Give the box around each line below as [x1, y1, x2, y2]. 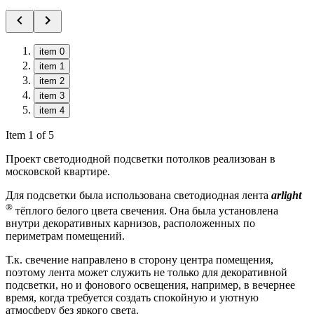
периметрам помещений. [6, 230, 125, 243]
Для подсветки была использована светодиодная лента [6, 189, 271, 201]
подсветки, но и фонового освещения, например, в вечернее [6, 279, 295, 292]
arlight [271, 189, 301, 201]
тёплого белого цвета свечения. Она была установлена [13, 205, 278, 217]
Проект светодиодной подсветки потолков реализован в [6, 152, 275, 165]
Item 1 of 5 [6, 128, 54, 141]
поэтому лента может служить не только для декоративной [6, 266, 287, 279]
